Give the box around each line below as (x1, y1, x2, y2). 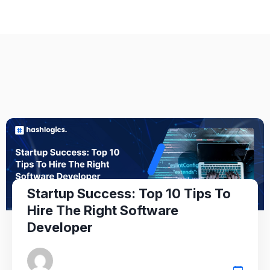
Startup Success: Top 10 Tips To (27, 186, 231, 201)
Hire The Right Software (27, 202, 178, 218)
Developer (27, 219, 93, 235)
